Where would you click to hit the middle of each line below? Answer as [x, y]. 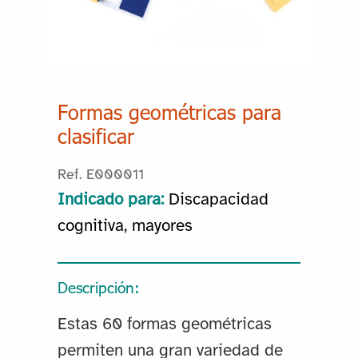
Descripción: [98, 287]
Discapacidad [218, 200]
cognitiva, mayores [125, 227]
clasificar [95, 136]
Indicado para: [110, 200]
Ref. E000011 [100, 176]
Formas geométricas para [169, 112]
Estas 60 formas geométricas [164, 325]
